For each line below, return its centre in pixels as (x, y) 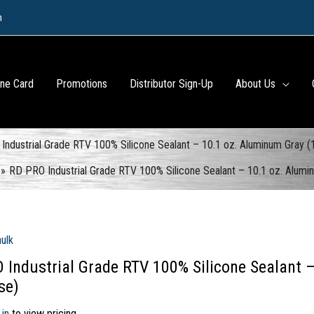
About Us (256, 83)
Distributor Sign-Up (172, 83)
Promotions (82, 83)
